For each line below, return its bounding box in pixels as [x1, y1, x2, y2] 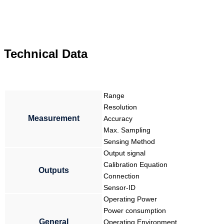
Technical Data [4, 47, 87, 61]
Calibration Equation [103, 160, 167, 169]
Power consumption [103, 206, 166, 215]
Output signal [103, 149, 145, 157]
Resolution [103, 103, 137, 111]
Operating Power [103, 195, 157, 203]
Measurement [27, 114, 79, 123]
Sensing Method [103, 137, 155, 146]
